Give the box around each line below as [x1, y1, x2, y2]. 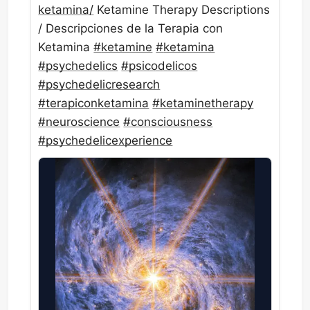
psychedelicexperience [46, 134, 173, 148]
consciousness [131, 115, 213, 129]
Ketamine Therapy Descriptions [93, 3, 271, 17]
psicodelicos [129, 59, 198, 73]
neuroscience [46, 115, 120, 129]
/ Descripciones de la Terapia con [38, 21, 224, 36]
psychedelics [46, 59, 118, 73]
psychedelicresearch [46, 77, 161, 92]
